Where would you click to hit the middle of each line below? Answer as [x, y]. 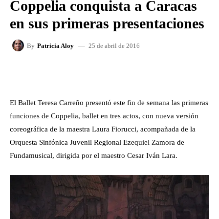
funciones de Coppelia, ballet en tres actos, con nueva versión [104, 116]
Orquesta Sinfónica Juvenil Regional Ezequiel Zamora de [97, 142]
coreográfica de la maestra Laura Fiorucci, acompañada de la [103, 129]
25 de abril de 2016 [114, 45]
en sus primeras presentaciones [107, 23]
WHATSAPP [169, 73]
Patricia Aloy [55, 45]
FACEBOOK [51, 73]
